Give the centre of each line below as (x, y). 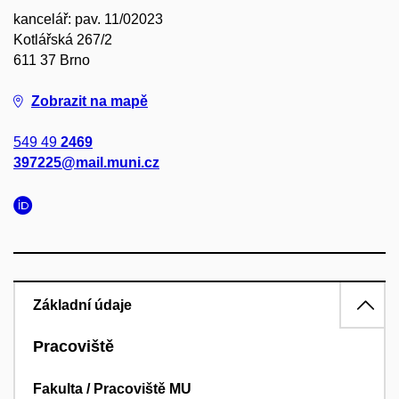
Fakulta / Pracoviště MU (112, 388)
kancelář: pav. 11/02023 (88, 20)
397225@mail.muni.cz (86, 163)
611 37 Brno (52, 61)
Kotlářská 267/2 (63, 40)
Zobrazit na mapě (90, 102)
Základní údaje (82, 305)
